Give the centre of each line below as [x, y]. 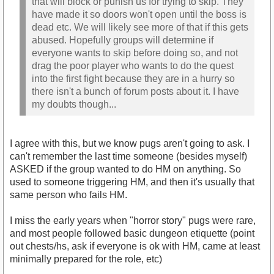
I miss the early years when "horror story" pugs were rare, [133, 221]
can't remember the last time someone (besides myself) [128, 157]
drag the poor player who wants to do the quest [133, 65]
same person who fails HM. [68, 195]
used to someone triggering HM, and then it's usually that [132, 182]
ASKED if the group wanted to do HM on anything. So [125, 169]
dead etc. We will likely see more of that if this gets [140, 27]
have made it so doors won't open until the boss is [139, 14]
